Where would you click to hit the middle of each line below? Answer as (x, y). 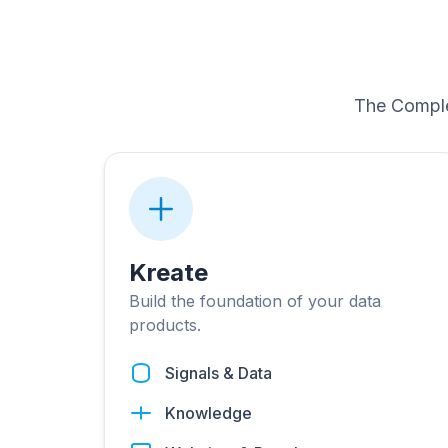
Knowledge (208, 413)
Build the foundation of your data (255, 301)
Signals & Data (218, 373)
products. (165, 325)
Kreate (168, 272)
